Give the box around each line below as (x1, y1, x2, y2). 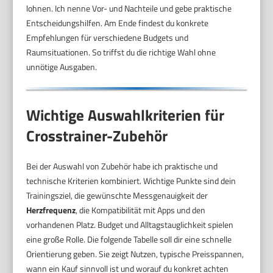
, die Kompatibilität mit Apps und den (76, 203, 206, 216)
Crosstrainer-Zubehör (26, 124, 168, 147)
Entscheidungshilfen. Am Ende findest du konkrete (26, 16, 209, 30)
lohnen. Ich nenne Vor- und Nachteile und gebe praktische (26, 2, 232, 15)
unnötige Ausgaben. (26, 60, 97, 74)
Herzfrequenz (26, 203, 76, 216)
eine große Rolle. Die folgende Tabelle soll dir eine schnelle (26, 232, 232, 246)
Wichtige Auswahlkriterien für (26, 103, 225, 127)
